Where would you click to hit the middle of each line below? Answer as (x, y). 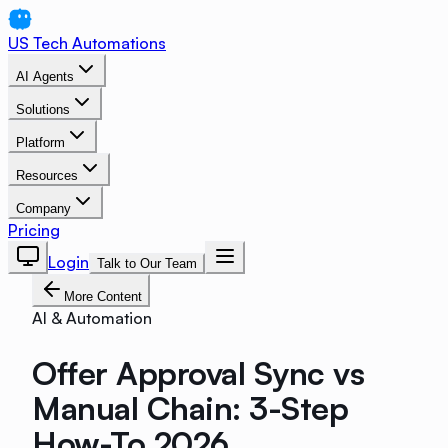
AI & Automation (92, 318)
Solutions (43, 109)
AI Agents (45, 76)
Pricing (34, 230)
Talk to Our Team (147, 263)
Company (43, 208)
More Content (103, 296)
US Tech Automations (87, 43)
